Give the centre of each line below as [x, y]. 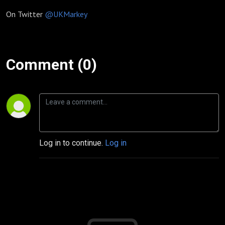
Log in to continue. [72, 143]
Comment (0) [51, 65]
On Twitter [25, 14]
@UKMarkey [66, 14]
